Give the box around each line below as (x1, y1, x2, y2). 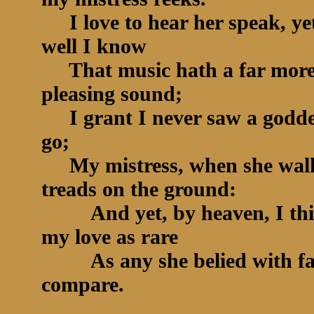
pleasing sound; (41, 82, 188, 105)
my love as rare (41, 225, 184, 248)
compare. (41, 273, 130, 296)
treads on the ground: (41, 177, 242, 200)
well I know (41, 34, 152, 57)
